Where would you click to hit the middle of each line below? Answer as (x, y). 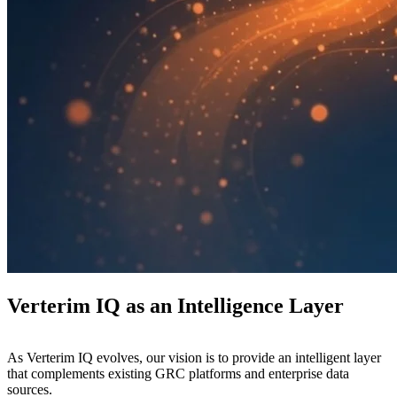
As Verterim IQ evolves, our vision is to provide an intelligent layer (194, 357)
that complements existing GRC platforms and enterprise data (178, 373)
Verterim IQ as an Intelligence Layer (175, 305)
